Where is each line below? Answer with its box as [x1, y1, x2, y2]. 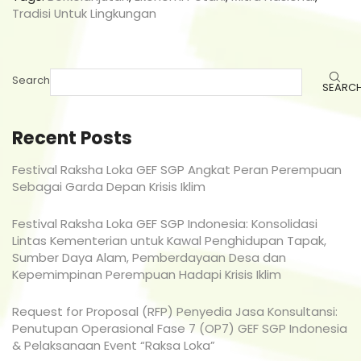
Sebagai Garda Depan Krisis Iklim [12, 177, 205, 195]
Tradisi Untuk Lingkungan [12, 4, 156, 22]
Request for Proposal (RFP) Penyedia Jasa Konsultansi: [12, 303, 338, 321]
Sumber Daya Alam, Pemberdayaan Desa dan [12, 249, 286, 267]
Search [12, 72, 50, 88]
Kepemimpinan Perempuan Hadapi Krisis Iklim [12, 266, 281, 284]
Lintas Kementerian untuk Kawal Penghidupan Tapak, [12, 232, 326, 250]
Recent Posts [12, 126, 132, 151]
